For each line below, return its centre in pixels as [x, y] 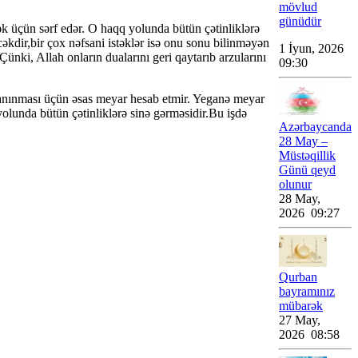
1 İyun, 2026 [313, 48]
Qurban [298, 277]
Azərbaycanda [315, 127]
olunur [295, 184]
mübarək [301, 306]
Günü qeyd [307, 170]
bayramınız [307, 291]
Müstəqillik [307, 155]
